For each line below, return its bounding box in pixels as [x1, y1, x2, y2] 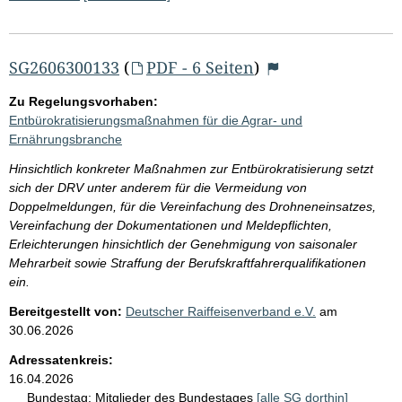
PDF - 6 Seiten [145, 56, 254, 78]
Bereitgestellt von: [9, 303, 122, 319]
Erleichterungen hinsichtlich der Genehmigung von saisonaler [9, 236, 357, 251]
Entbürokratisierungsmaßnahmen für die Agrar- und [9, 112, 302, 127]
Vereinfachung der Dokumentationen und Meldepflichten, [9, 217, 332, 232]
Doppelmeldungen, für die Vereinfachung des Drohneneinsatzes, [9, 198, 376, 214]
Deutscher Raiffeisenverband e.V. [126, 303, 316, 319]
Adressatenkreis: [9, 352, 113, 367]
